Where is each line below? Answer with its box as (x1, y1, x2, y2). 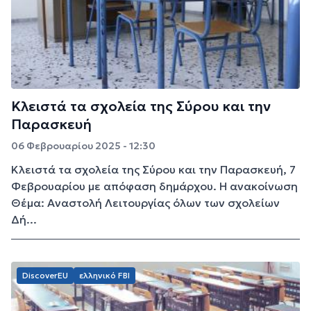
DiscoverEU (22, 269, 68, 280)
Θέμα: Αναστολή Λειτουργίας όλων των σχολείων (11, 195, 280, 210)
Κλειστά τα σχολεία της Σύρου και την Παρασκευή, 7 (11, 162, 296, 176)
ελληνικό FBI (79, 269, 130, 280)
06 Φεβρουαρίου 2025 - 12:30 (11, 139, 155, 152)
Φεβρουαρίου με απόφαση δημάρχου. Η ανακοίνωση (11, 178, 298, 193)
